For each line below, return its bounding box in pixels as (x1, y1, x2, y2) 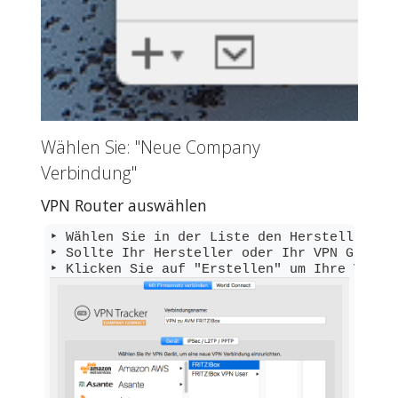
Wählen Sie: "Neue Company (40, 135, 260, 160)
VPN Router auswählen (40, 194, 207, 216)
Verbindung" (40, 161, 137, 186)
